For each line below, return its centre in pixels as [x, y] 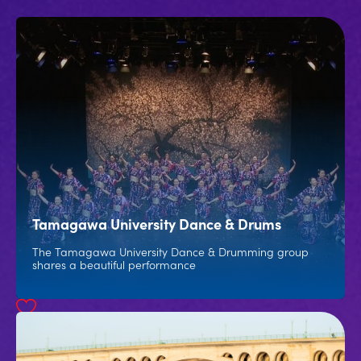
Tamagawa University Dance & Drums [157, 224]
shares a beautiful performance [114, 264]
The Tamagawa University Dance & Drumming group [170, 251]
